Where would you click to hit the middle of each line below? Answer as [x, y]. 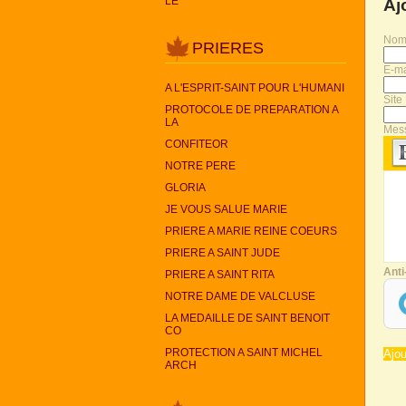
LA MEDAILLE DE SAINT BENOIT [247, 318]
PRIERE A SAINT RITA [220, 275]
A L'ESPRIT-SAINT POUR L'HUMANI [255, 88]
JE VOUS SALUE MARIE [226, 209]
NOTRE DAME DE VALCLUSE [240, 296]
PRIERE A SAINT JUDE [222, 253]
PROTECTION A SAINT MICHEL [244, 353]
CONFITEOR [197, 144]
